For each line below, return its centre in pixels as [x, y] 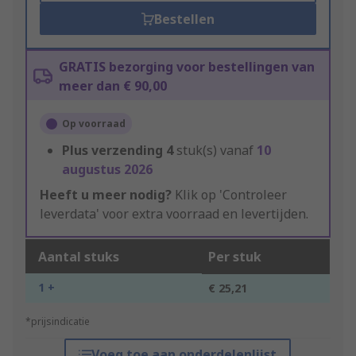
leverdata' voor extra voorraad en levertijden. [174, 214]
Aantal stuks [79, 257]
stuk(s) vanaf [217, 151]
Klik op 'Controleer [229, 195]
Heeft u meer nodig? [106, 195]
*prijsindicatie [58, 322]
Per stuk [235, 257]
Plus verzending [112, 151]
